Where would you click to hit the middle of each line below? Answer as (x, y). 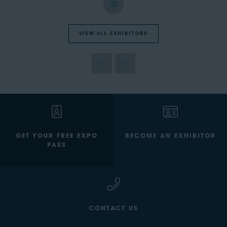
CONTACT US (113, 209)
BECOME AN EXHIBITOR (170, 137)
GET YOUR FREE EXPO (57, 137)
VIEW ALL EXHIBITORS (113, 33)
